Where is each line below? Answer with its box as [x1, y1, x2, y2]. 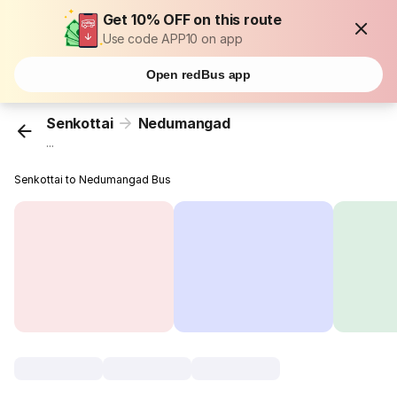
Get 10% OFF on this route [102, 11, 283, 28]
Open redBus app [145, 67, 252, 82]
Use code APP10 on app [102, 31, 243, 46]
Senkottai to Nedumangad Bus [14, 173, 172, 187]
